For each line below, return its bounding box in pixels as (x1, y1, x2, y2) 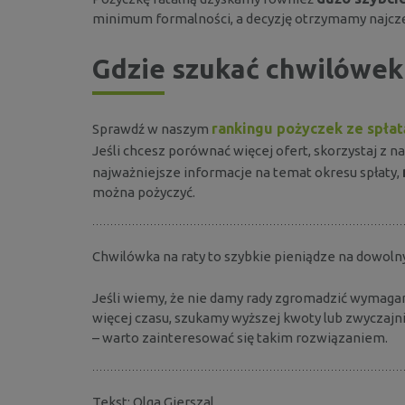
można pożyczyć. (92, 184, 198, 200)
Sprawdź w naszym (92, 120, 212, 137)
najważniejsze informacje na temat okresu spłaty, (92, 164, 402, 180)
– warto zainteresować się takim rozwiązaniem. (92, 329, 388, 345)
